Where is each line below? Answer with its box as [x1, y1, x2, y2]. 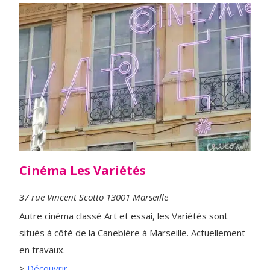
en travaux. [19, 243, 65, 256]
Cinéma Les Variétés [19, 162, 146, 178]
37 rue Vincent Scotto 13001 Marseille [19, 190, 168, 203]
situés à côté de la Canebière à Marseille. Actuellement [19, 226, 245, 239]
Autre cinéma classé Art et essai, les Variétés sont [19, 209, 228, 222]
